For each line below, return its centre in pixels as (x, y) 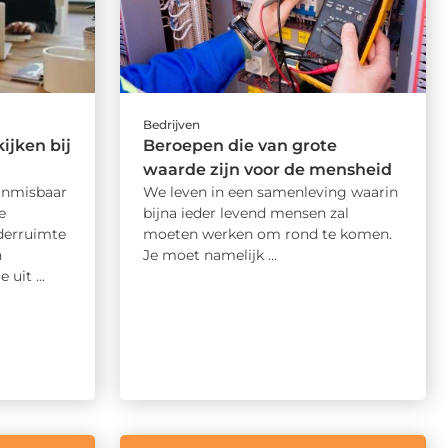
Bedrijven (171, 125)
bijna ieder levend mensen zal (245, 213)
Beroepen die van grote (239, 146)
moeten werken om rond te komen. (267, 234)
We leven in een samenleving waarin (270, 192)
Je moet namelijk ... (209, 255)
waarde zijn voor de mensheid (267, 170)
